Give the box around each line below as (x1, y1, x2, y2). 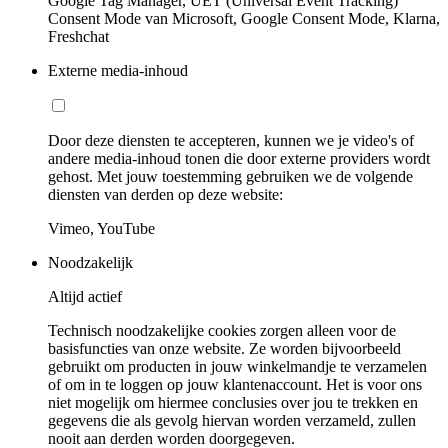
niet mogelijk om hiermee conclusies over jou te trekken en (48, 394, 418, 412)
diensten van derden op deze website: (48, 186, 283, 204)
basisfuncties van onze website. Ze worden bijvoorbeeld (48, 340, 401, 358)
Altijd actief (48, 288, 122, 306)
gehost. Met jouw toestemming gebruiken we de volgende (48, 168, 413, 186)
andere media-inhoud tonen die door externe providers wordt (48, 150, 430, 168)
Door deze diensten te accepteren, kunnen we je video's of (48, 132, 414, 150)
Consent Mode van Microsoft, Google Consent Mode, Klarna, (48, 10, 440, 28)
